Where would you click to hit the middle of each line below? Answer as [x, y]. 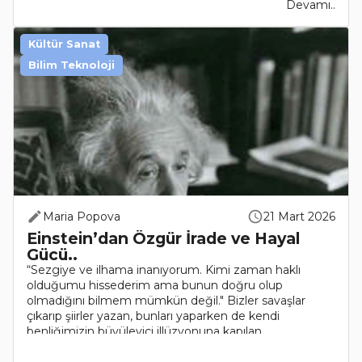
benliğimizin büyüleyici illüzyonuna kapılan [144, 331]
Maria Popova [82, 216]
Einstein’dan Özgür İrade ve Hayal [163, 238]
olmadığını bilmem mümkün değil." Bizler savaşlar [166, 300]
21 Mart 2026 [299, 216]
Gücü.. [52, 254]
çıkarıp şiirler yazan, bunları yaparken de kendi [153, 316]
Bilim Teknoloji [72, 65]
